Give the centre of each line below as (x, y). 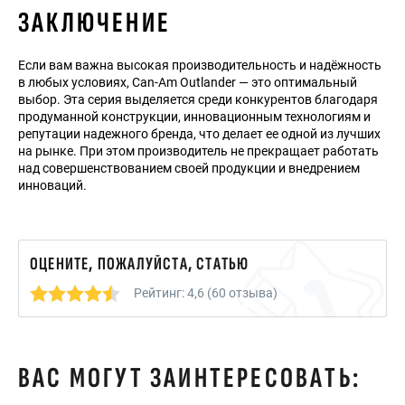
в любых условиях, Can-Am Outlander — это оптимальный (188, 83)
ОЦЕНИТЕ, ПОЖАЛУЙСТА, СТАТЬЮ (140, 264)
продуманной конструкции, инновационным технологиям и (194, 117)
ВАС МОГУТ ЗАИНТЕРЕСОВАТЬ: (189, 379)
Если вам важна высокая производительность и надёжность (200, 66)
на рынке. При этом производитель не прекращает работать (198, 151)
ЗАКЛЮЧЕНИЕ (94, 24)
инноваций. (52, 186)
